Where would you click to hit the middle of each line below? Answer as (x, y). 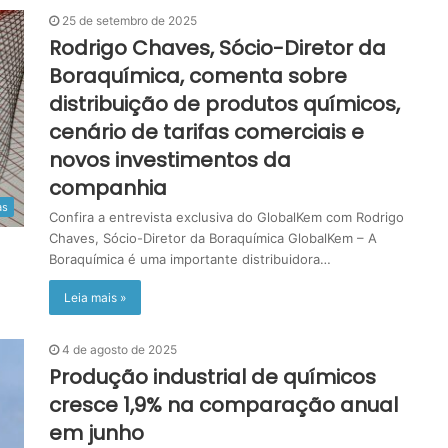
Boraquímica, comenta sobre (198, 76)
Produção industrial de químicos (212, 377)
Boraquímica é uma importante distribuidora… (190, 259)
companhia (108, 188)
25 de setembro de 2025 (129, 20)
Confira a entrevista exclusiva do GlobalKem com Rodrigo (226, 217)
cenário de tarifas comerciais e (206, 132)
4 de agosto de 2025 (119, 349)
